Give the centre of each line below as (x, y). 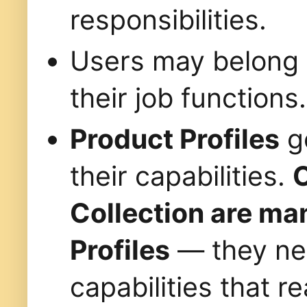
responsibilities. (168, 19)
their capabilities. (181, 175)
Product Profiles (175, 138)
